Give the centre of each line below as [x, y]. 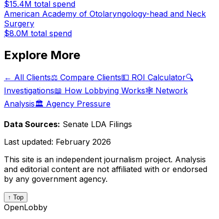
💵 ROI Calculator [153, 77]
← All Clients [27, 77]
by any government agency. [56, 179]
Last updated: [30, 142]
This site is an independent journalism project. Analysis [105, 159]
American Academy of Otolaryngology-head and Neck [105, 14]
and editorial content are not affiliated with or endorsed [106, 169]
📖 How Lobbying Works [100, 90]
